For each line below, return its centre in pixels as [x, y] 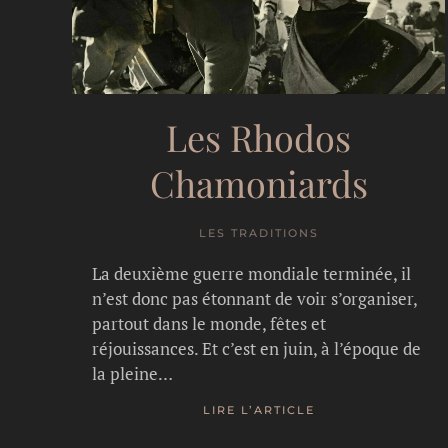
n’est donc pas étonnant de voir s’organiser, [254, 298]
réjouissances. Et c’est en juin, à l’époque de [256, 348]
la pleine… [132, 373]
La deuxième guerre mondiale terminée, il [251, 273]
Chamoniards [258, 182]
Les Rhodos [259, 136]
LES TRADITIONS [258, 232]
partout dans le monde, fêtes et [209, 323]
